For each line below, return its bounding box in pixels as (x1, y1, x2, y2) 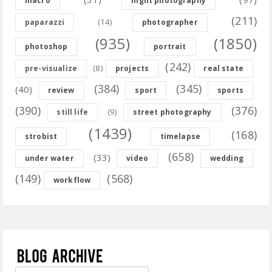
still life (56, 107, 89, 118)
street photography (132, 107, 212, 118)
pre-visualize (25, 63, 78, 74)
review (47, 85, 75, 96)
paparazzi (25, 17, 65, 28)
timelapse (160, 131, 201, 142)
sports (217, 85, 244, 96)
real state (203, 63, 243, 74)
